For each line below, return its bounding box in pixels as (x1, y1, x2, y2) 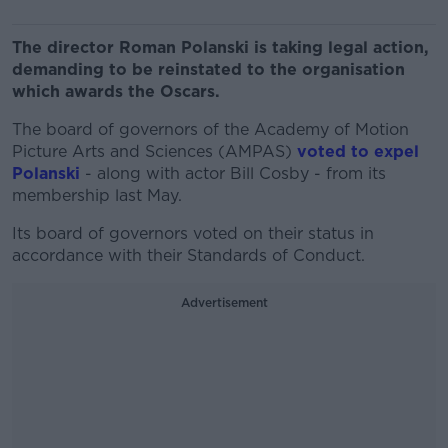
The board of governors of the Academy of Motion (12, 120, 409, 139)
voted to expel (297, 142, 419, 161)
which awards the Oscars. (12, 82, 220, 101)
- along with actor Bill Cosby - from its (80, 164, 386, 183)
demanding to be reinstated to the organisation (12, 60, 405, 79)
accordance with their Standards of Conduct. (12, 246, 365, 265)
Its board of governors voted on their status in (12, 224, 374, 243)
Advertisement (180, 295, 268, 310)
